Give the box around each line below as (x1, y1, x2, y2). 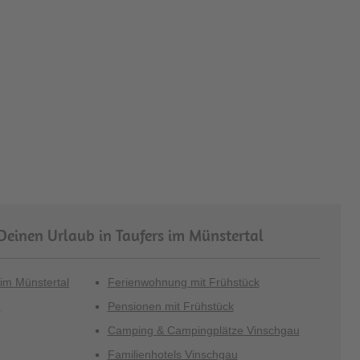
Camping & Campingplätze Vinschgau (107, 324, 300, 337)
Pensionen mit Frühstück (107, 300, 234, 313)
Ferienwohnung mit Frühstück (107, 276, 260, 289)
